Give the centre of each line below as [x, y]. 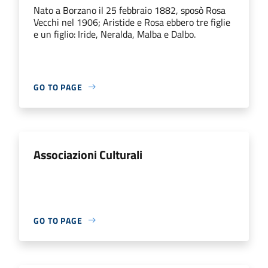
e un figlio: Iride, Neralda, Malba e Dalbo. [115, 34]
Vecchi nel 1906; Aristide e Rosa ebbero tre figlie [132, 22]
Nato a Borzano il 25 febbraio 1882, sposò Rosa [130, 10]
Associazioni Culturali [88, 154]
